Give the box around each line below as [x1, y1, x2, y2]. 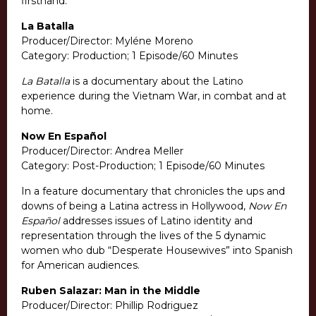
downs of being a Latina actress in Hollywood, [21, 200, 248, 213]
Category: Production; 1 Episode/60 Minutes [21, 49, 238, 63]
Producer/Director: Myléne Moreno [21, 35, 193, 48]
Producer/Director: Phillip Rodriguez [21, 299, 198, 312]
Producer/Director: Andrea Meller [21, 145, 183, 158]
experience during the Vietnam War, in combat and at [21, 90, 286, 103]
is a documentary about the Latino [70, 75, 243, 88]
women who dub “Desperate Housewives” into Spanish [21, 244, 293, 257]
